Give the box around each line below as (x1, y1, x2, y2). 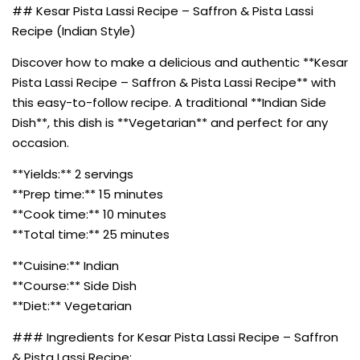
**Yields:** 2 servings (12, 165, 133, 182)
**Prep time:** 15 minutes (12, 185, 163, 202)
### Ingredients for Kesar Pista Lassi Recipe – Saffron (12, 328, 338, 346)
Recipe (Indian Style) (12, 22, 136, 39)
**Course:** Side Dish (12, 276, 137, 294)
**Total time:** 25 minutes (12, 225, 170, 243)
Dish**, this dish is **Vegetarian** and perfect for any (12, 113, 328, 131)
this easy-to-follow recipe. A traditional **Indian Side (12, 93, 326, 111)
